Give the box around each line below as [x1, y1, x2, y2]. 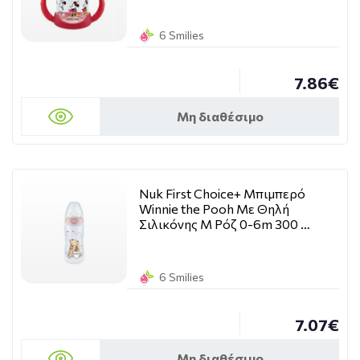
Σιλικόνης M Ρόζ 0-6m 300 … [139, 216, 310, 231]
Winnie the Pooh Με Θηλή [139, 201, 289, 216]
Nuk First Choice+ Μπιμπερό [139, 186, 305, 201]
